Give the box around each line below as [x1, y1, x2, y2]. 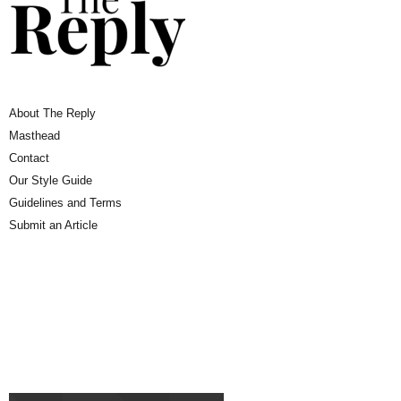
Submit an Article [9, 218, 98, 232]
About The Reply [9, 107, 96, 120]
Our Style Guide [9, 174, 92, 187]
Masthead [9, 129, 60, 142]
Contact [9, 151, 49, 165]
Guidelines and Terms [9, 196, 122, 209]
